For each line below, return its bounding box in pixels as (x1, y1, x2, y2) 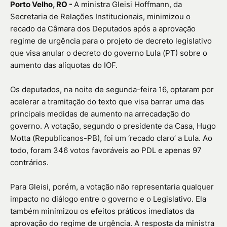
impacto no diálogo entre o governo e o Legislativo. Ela (10, 194, 206, 204)
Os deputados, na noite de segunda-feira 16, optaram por (10, 84, 214, 94)
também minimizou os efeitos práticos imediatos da (10, 206, 194, 216)
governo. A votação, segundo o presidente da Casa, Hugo (10, 121, 216, 131)
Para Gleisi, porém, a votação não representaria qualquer (10, 181, 214, 192)
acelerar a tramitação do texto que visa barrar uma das (10, 96, 204, 106)
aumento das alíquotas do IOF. (10, 60, 118, 70)
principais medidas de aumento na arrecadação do (10, 108, 190, 119)
